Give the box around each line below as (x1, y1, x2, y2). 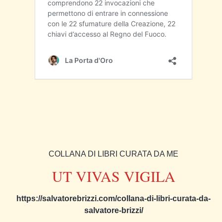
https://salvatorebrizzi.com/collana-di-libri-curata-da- (16, 194, 211, 203)
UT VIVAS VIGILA (52, 166, 175, 186)
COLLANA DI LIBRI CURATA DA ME (49, 149, 178, 158)
